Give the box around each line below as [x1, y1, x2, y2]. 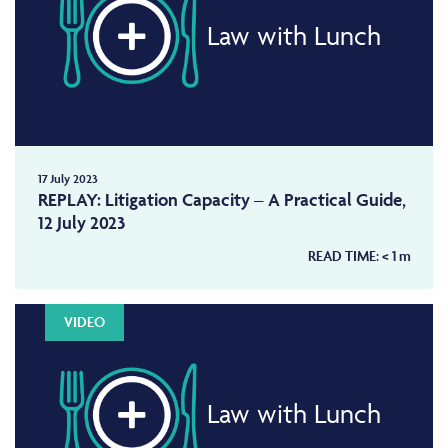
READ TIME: [307, 245, 382, 265]
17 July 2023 [37, 170, 98, 186]
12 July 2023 [37, 210, 125, 234]
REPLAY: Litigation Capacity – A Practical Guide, [37, 187, 406, 211]
